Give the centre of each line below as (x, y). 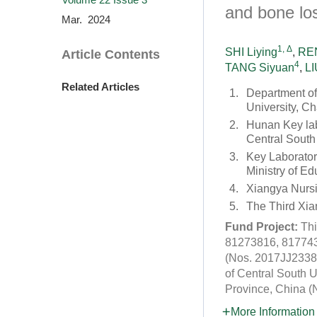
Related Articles (100, 87)
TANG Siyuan (260, 68)
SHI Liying (251, 52)
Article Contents (111, 54)
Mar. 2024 (86, 19)
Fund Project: (263, 227)
